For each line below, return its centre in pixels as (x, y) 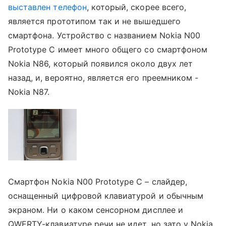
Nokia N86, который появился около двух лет (101, 63)
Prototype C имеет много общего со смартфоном (108, 49)
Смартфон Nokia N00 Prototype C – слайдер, (98, 181)
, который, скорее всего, (136, 7)
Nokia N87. (29, 92)
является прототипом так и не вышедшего (94, 21)
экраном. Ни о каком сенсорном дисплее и (96, 210)
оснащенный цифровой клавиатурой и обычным (106, 195)
